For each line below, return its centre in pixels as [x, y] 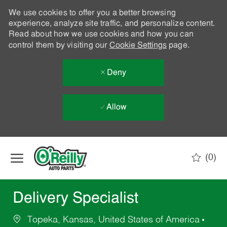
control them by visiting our [59, 46]
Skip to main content [113, 142]
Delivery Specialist [75, 199]
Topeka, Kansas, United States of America [113, 220]
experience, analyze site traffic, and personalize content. [112, 24]
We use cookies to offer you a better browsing [92, 13]
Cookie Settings [138, 46]
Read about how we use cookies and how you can [101, 34]
